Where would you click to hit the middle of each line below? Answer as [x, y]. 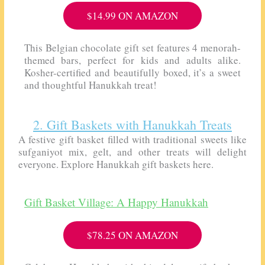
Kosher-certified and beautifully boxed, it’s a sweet [132, 73]
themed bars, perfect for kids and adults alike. [132, 60]
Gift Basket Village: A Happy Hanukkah [117, 202]
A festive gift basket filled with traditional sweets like [132, 139]
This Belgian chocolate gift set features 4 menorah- [132, 48]
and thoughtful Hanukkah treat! [91, 85]
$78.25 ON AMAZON [132, 235]
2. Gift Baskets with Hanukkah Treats [132, 124]
